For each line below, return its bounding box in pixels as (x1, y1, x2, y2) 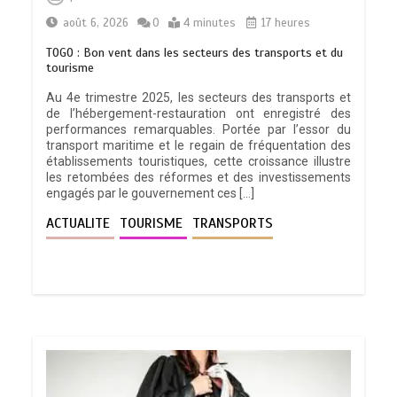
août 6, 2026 (63, 16, 129, 31)
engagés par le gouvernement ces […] (46, 186, 255, 201)
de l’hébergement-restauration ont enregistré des (46, 106, 351, 121)
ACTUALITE (46, 214, 115, 233)
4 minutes (183, 16, 237, 31)
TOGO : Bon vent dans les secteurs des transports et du (46, 45, 344, 61)
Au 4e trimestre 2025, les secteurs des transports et (46, 90, 351, 105)
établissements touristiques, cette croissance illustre (46, 154, 351, 169)
